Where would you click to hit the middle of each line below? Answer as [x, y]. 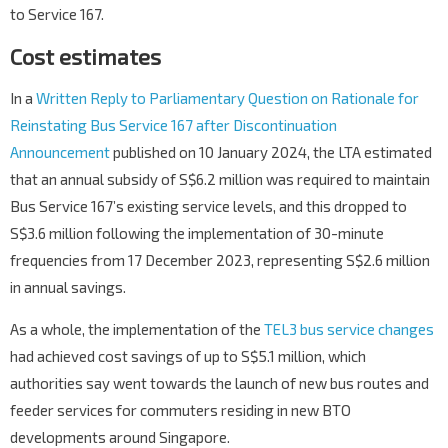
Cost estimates [85, 56]
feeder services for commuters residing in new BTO [180, 410]
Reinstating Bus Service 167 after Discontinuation [173, 125]
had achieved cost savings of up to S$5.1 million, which [188, 356]
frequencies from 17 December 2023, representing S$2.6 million [220, 260]
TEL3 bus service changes [349, 329]
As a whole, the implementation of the [137, 329]
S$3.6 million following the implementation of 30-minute [197, 233]
